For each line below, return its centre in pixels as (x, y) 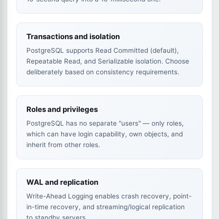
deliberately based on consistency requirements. (103, 72)
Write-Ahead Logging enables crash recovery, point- (109, 196)
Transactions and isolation (73, 36)
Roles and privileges (62, 109)
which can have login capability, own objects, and (105, 134)
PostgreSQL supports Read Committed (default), (103, 50)
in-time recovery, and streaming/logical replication (106, 207)
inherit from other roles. (63, 145)
